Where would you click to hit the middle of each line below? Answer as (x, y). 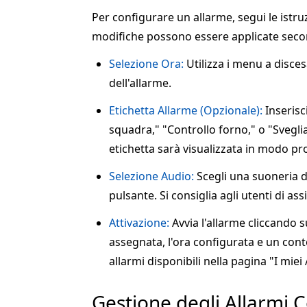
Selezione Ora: (146, 64)
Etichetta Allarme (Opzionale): (186, 111)
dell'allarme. (140, 83)
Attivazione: (139, 223)
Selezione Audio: (151, 176)
